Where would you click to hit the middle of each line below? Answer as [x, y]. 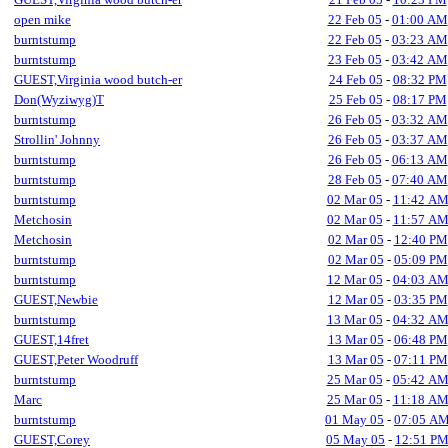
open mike [42, 19]
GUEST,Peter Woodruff [76, 359]
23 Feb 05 [354, 59]
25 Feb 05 [355, 99]
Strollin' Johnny [57, 139]
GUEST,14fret [51, 339]
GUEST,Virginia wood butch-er [98, 79]
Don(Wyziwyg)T [59, 99]
